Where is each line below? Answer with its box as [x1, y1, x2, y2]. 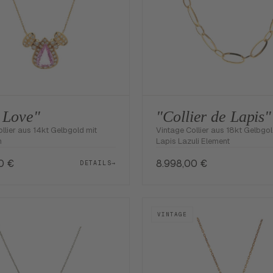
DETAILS [80, 159, 112, 168]
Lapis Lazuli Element [156, 135, 230, 146]
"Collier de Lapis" [156, 107, 271, 126]
